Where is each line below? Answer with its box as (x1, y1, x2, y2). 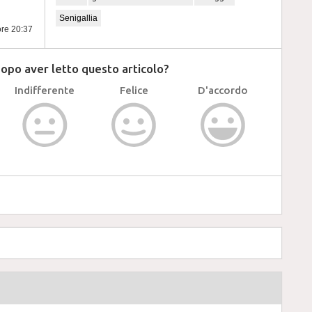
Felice (119, 84, 148, 96)
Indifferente (15, 84, 75, 96)
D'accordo (198, 84, 248, 96)
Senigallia (59, 13, 97, 23)
